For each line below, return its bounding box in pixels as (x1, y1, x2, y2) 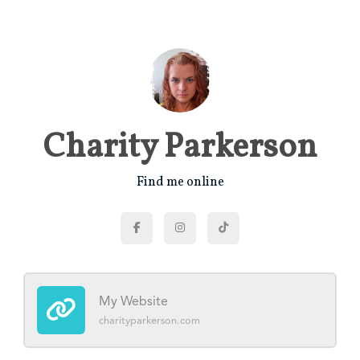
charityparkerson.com (99, 315, 200, 326)
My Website (99, 296, 168, 309)
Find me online (136, 174, 224, 191)
